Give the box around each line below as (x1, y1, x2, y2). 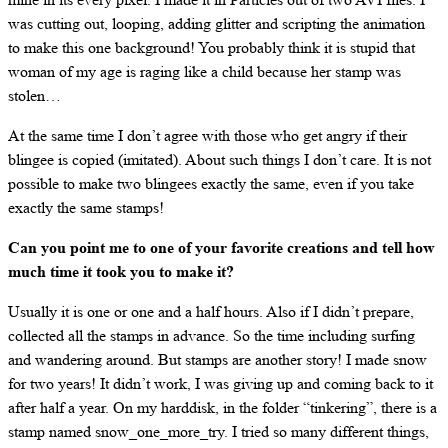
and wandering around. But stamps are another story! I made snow (8, 348, 427, 370)
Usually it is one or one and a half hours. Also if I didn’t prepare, (8, 300, 414, 322)
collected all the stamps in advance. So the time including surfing (8, 324, 415, 346)
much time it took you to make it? (8, 260, 234, 282)
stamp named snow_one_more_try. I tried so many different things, (8, 420, 429, 442)
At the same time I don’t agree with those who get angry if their (8, 124, 407, 146)
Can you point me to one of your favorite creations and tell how (8, 236, 435, 258)
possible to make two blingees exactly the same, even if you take (8, 172, 414, 194)
